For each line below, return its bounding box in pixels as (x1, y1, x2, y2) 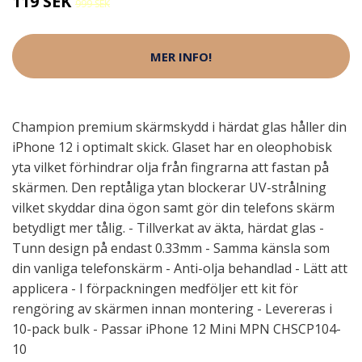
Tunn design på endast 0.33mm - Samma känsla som (12, 239, 330, 257)
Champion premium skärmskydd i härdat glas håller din (12, 118, 347, 136)
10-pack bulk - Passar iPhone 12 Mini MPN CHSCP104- (12, 320, 341, 338)
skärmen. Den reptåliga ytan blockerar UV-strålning (12, 179, 326, 196)
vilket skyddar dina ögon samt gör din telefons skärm (12, 199, 335, 217)
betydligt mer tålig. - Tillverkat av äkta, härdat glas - (12, 219, 324, 237)
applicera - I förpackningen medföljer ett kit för (12, 280, 298, 297)
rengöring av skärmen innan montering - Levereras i (12, 300, 332, 318)
